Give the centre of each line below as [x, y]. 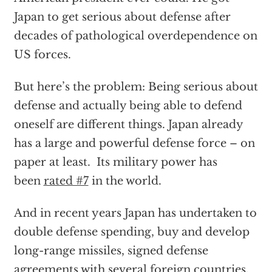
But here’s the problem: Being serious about [136, 87]
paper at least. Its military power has [115, 162]
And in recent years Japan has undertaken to [135, 213]
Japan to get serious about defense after [122, 17]
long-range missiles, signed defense [111, 251]
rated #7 [66, 181]
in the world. [125, 181]
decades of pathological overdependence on [135, 36]
